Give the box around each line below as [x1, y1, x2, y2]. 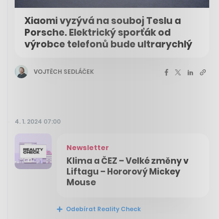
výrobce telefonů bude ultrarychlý [24, 38, 192, 51]
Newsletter [66, 143, 109, 153]
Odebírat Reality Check [65, 205, 141, 214]
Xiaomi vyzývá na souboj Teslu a [24, 14, 181, 28]
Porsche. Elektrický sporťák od [24, 26, 171, 40]
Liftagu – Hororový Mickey [66, 166, 180, 178]
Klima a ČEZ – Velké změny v [66, 155, 189, 167]
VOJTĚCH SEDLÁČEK [34, 67, 94, 76]
